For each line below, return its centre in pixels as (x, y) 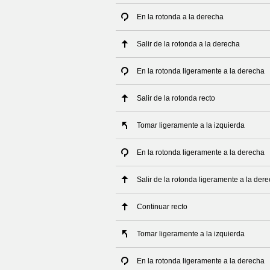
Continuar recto (162, 207)
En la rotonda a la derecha (180, 17)
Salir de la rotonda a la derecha (188, 44)
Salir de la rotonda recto (176, 98)
